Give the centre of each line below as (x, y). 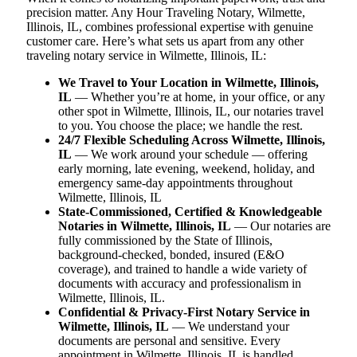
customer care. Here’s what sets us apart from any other (165, 41)
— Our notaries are (281, 226)
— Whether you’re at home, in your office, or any (198, 96)
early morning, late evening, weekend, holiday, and (186, 168)
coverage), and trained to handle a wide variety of (182, 269)
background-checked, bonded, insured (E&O (171, 254)
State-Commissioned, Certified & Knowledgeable (190, 211)
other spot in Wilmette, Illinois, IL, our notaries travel (191, 111)
